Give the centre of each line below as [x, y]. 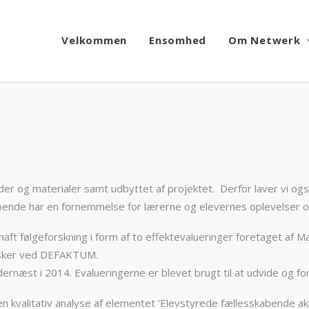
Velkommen [94, 40]
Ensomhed [178, 40]
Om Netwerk [265, 40]
